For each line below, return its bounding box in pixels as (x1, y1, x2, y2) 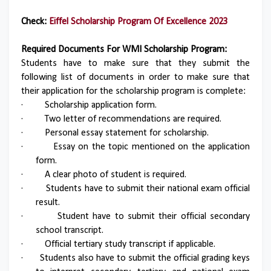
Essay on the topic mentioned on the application (53, 142, 250, 152)
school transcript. (36, 226, 103, 235)
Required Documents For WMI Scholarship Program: (21, 45, 227, 54)
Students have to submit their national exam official (46, 184, 250, 194)
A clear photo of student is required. (45, 170, 186, 180)
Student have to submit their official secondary (57, 212, 250, 221)
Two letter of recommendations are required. (45, 114, 221, 124)
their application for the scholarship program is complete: (21, 87, 246, 96)
